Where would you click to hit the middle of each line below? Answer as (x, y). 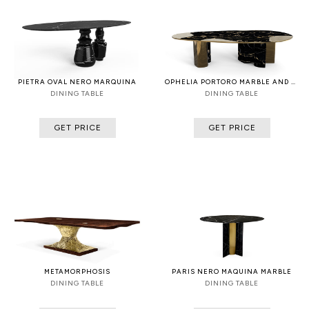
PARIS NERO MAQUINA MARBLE (232, 271)
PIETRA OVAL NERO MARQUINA (77, 82)
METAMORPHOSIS (77, 271)
